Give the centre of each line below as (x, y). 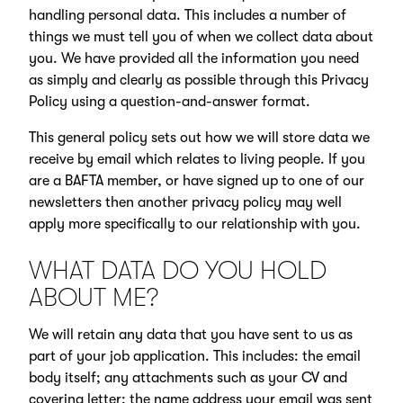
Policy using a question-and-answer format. (169, 101)
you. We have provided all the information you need (193, 58)
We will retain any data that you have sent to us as (190, 335)
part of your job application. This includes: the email (194, 357)
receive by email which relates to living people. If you (197, 159)
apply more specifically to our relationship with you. (194, 224)
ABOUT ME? (93, 298)
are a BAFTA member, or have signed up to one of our (196, 180)
